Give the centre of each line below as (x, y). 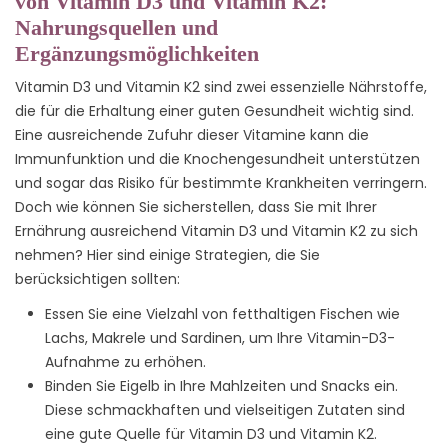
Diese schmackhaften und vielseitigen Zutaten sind (225, 410)
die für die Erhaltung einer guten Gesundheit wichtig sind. (214, 110)
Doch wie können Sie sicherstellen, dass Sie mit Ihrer (196, 206)
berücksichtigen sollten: (97, 278)
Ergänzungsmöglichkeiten (137, 53)
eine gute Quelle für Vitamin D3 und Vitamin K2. (211, 434)
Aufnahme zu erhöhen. (125, 362)
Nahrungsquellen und (116, 27)
